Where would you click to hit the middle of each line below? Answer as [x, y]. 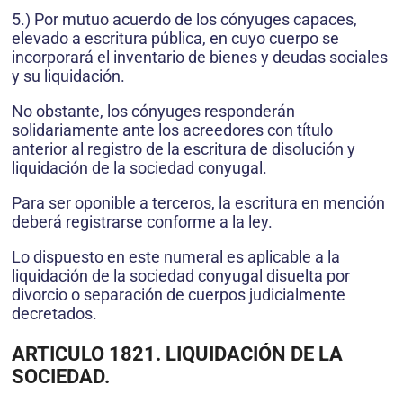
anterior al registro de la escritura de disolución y [184, 149]
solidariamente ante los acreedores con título [172, 130]
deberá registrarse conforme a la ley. [142, 222]
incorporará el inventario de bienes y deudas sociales [200, 58]
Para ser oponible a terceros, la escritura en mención [198, 203]
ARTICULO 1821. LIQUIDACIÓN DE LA [177, 354]
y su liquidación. [68, 76]
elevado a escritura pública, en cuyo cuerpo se [175, 39]
